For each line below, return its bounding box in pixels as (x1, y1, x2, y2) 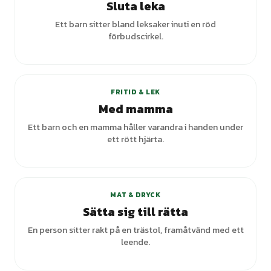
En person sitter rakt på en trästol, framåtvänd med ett (27, 223, 244, 237)
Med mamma (98, 100, 173, 118)
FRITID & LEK (111, 87, 160, 97)
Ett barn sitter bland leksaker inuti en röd (55, 18, 216, 31)
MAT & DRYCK (110, 190, 161, 200)
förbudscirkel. (108, 30, 163, 43)
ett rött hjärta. (107, 132, 164, 146)
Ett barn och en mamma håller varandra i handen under (28, 120, 243, 134)
